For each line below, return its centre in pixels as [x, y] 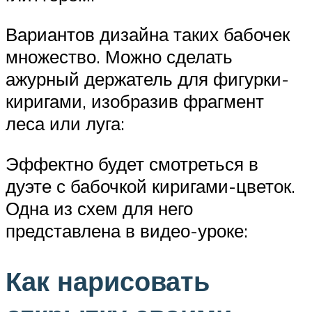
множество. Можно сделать [119, 57]
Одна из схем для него [99, 208]
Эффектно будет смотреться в [132, 163]
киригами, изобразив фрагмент [135, 101]
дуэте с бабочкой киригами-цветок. [150, 186]
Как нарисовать [108, 281]
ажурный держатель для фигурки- [147, 79]
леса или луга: [65, 124]
